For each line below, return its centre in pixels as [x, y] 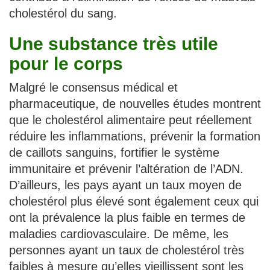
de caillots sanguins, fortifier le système [114, 152]
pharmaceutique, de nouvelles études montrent [135, 103]
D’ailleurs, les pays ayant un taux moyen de [125, 185]
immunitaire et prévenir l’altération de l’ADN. [126, 168]
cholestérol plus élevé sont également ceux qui [134, 201]
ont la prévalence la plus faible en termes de [127, 217]
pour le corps [66, 63]
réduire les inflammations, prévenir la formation [135, 136]
